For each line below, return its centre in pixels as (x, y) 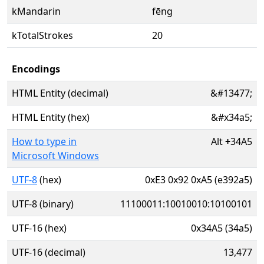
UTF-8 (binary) (43, 204)
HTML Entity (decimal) (60, 93)
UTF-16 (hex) (39, 228)
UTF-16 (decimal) (49, 252)
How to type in (44, 141)
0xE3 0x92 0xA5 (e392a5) (199, 180)
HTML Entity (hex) (51, 117)
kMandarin (36, 11)
